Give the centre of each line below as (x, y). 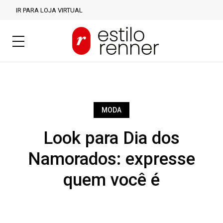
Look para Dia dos (111, 138)
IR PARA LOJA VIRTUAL (49, 10)
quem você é (111, 180)
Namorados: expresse (111, 159)
